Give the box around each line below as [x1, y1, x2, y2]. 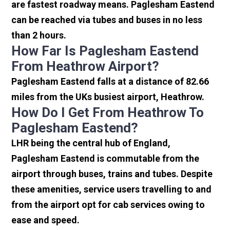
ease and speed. [11, 215, 80, 226]
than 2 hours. [11, 30, 67, 41]
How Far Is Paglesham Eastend [11, 43, 199, 59]
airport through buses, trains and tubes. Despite [11, 168, 213, 180]
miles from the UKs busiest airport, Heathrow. [11, 91, 205, 103]
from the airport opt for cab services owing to [11, 199, 205, 210]
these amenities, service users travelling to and [11, 184, 212, 195]
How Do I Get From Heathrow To [11, 105, 204, 121]
